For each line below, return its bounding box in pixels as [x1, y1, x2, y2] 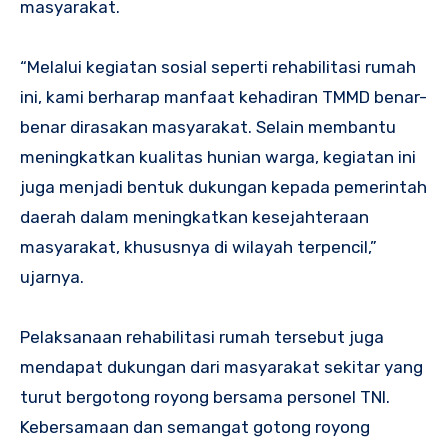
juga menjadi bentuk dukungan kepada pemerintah [20, 177, 427, 198]
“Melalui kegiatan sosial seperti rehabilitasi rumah [20, 57, 416, 78]
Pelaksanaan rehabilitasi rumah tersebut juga [20, 327, 384, 348]
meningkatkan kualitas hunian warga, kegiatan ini [20, 147, 416, 168]
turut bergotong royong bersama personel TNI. [20, 387, 390, 408]
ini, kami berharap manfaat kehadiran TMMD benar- [20, 87, 427, 108]
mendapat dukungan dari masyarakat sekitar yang [20, 357, 423, 378]
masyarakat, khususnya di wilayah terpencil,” [20, 237, 377, 258]
